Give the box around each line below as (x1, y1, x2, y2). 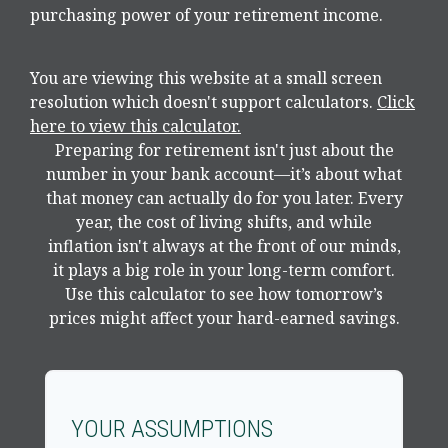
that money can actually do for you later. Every (45, 186, 403, 209)
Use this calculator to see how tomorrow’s (65, 282, 383, 305)
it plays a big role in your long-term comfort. (53, 258, 395, 281)
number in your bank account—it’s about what (46, 162, 402, 185)
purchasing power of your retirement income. (30, 3, 383, 26)
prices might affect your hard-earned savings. (48, 306, 400, 329)
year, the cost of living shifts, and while (76, 210, 372, 233)
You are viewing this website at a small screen (30, 66, 382, 89)
